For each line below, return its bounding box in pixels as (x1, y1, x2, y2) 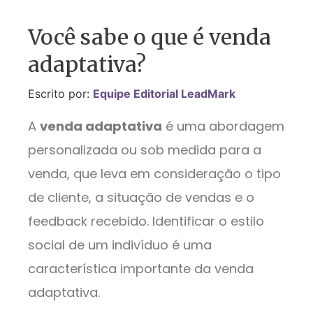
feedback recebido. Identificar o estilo (28, 212, 264, 230)
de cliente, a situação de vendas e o (28, 188, 254, 206)
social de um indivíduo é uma (28, 235, 212, 254)
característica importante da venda (28, 259, 254, 277)
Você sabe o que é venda (28, 24, 271, 51)
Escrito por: (28, 87, 93, 101)
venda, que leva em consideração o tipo (28, 164, 281, 182)
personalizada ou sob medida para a (28, 140, 261, 159)
